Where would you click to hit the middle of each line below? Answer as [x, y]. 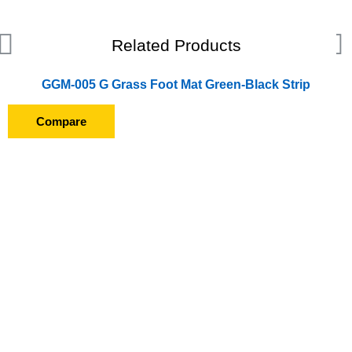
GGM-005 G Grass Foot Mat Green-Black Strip [176, 84]
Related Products [176, 46]
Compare [61, 121]
